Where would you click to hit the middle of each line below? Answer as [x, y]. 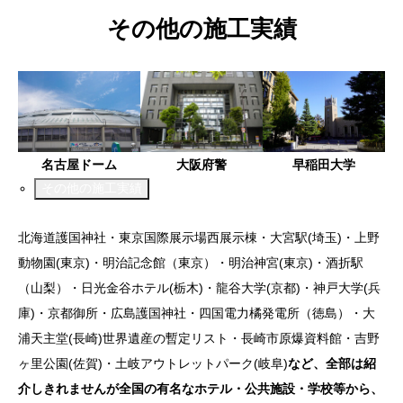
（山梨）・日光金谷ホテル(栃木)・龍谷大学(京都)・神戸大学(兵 [199, 288]
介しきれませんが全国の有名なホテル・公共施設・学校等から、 [201, 389]
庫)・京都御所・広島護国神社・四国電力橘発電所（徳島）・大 [197, 313]
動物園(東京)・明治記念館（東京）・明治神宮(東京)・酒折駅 [191, 263]
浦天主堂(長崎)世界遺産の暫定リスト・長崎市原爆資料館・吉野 [199, 339]
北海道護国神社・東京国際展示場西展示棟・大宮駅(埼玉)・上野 [199, 238]
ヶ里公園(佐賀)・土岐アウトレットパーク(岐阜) [153, 364]
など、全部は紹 [332, 364]
